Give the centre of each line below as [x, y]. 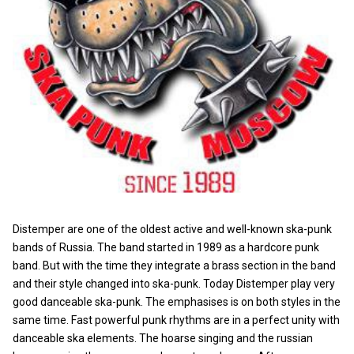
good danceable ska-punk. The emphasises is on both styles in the [177, 302]
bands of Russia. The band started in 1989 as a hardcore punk [166, 248]
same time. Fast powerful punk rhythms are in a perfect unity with [176, 320]
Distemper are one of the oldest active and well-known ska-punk [172, 230]
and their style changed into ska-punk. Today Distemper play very [174, 284]
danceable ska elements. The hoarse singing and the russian [163, 339]
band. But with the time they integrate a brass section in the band [174, 266]
